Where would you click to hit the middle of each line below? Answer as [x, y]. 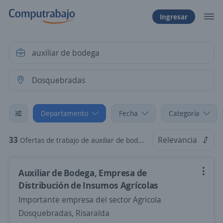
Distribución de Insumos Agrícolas [89, 185]
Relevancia [177, 140]
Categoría [184, 113]
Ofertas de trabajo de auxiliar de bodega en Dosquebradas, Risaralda [79, 140]
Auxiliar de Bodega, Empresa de [83, 173]
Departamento [64, 113]
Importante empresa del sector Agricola [90, 200]
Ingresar [174, 16]
